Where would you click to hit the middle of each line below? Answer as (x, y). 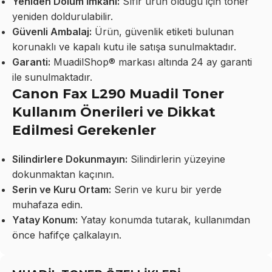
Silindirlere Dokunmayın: (70, 159)
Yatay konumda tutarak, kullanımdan (164, 219)
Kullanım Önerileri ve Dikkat (114, 112)
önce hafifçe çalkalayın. (67, 235)
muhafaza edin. (47, 204)
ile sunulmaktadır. (52, 77)
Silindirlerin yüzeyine (176, 159)
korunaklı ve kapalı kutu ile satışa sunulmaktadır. (124, 46)
